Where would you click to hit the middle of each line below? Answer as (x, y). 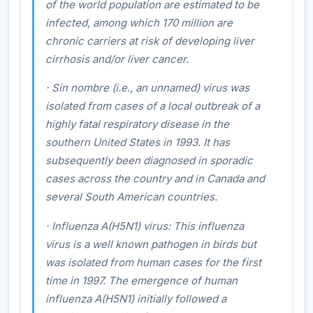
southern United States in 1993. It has (138, 143)
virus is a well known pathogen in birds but (151, 244)
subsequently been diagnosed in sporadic (149, 161)
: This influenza (206, 226)
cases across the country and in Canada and (155, 179)
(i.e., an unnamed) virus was (179, 88)
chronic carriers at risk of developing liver (150, 41)
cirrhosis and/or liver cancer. (117, 59)
